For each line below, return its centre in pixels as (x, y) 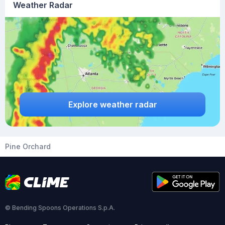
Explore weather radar (113, 104)
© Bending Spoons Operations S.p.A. (60, 208)
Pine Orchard (28, 146)
